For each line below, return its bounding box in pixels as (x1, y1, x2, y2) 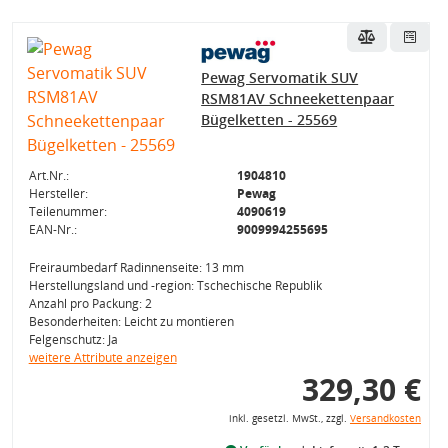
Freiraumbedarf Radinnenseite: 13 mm (28, 259, 244, 276)
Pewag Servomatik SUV (201, 68, 359, 87)
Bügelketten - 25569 (201, 110, 338, 129)
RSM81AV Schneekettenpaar (201, 89, 395, 108)
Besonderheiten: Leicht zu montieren (28, 313, 234, 330)
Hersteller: (28, 185, 88, 202)
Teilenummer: (28, 203, 107, 220)
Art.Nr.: (28, 167, 69, 184)
